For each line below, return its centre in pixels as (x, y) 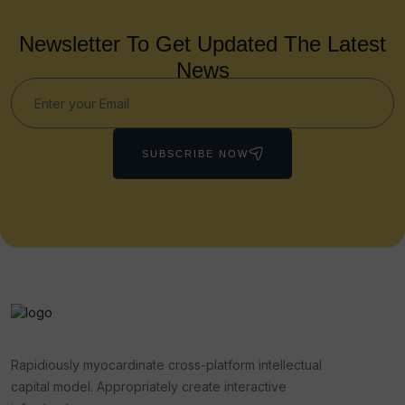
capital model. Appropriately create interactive (149, 386)
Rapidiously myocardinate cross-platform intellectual (166, 364)
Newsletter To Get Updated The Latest (202, 44)
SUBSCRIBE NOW (195, 153)
